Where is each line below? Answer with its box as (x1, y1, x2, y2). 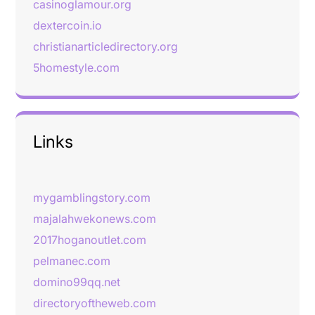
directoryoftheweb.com (33, 296, 156, 310)
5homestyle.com (33, 60, 120, 75)
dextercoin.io (33, 18, 102, 32)
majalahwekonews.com (33, 212, 156, 226)
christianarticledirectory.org (33, 39, 178, 53)
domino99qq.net (33, 275, 120, 289)
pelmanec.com (33, 254, 110, 268)
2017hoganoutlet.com (33, 233, 146, 247)
